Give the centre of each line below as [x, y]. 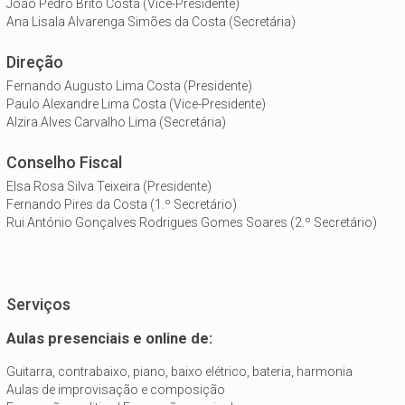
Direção [35, 62]
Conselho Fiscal [64, 163]
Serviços [38, 305]
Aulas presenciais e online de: [109, 338]
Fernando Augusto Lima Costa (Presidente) [129, 86]
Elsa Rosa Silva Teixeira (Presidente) [109, 187]
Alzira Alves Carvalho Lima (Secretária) [116, 122]
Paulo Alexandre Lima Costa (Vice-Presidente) [136, 104]
